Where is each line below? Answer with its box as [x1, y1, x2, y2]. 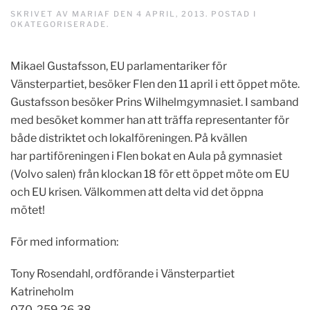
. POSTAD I [206, 9, 257, 19]
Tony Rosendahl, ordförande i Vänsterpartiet [10, 267, 235, 280]
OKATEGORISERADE [10, 19, 107, 29]
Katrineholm [10, 285, 74, 298]
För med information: [10, 235, 118, 248]
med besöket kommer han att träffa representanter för [10, 113, 289, 127]
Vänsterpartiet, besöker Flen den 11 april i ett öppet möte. [10, 77, 300, 91]
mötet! [10, 203, 45, 217]
